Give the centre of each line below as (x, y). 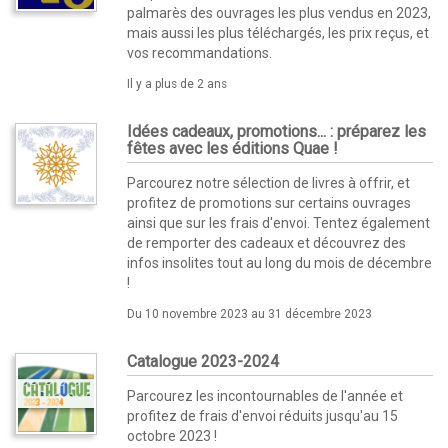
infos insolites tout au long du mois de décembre (279, 262)
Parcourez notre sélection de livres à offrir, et (268, 182)
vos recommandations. (199, 52)
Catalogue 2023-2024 (203, 361)
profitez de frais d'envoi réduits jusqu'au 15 (262, 415)
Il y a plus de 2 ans (177, 83)
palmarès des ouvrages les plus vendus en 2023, (279, 12)
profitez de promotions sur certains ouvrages (269, 202)
